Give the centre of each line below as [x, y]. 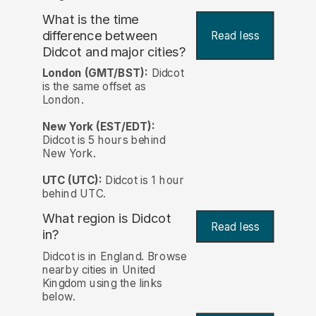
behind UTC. [74, 194]
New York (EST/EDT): [98, 127]
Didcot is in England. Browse [114, 256]
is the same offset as [94, 87]
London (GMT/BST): [95, 73]
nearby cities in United [98, 269]
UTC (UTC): [72, 181]
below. [59, 296]
